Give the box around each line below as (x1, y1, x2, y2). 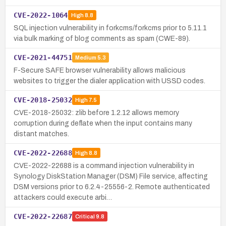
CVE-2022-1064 (14, 11, 68, 19)
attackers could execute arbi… (14, 193, 112, 201)
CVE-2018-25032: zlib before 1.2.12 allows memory (14, 108, 179, 117)
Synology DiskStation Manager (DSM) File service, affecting (14, 172, 208, 180)
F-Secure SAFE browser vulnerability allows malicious (14, 66, 186, 74)
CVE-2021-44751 (14, 53, 72, 62)
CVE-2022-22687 (14, 212, 72, 220)
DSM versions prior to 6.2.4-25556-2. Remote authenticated (14, 183, 210, 191)
